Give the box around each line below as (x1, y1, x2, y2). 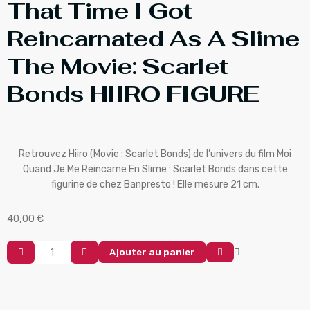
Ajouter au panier (109, 246, 195, 257)
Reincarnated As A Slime (7, 23, 300, 53)
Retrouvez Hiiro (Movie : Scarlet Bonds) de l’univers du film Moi (19, 147, 291, 160)
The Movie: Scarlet (7, 51, 228, 81)
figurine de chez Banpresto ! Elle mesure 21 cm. (51, 178, 259, 190)
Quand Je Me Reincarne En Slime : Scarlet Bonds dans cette (22, 163, 288, 175)
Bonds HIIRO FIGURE (7, 78, 259, 109)
